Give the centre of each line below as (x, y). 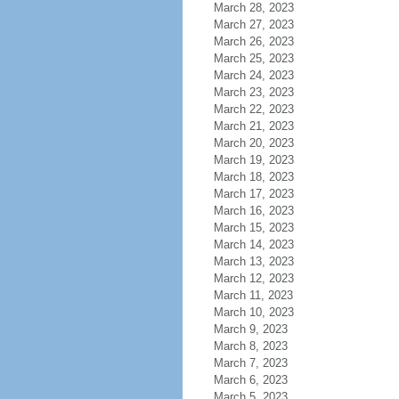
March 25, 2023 (253, 58)
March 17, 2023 (253, 194)
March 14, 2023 (253, 244)
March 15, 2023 (253, 228)
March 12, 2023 (253, 278)
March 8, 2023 (250, 346)
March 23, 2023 (253, 92)
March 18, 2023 (253, 177)
